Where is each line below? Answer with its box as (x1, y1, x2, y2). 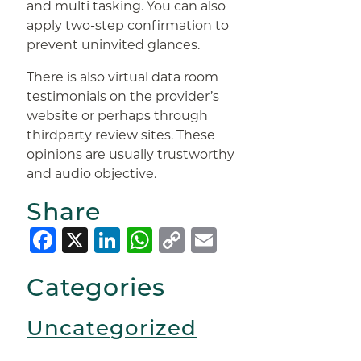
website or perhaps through (27, 108, 209, 123)
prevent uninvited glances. (27, 37, 201, 52)
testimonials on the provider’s (27, 89, 220, 104)
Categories (27, 272, 166, 303)
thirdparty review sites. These (27, 127, 216, 143)
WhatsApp (152, 224, 299, 256)
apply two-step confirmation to (27, 18, 230, 33)
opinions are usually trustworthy (27, 147, 235, 162)
